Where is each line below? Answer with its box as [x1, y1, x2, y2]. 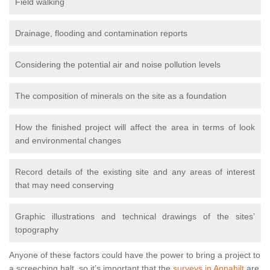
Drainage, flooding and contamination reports [15, 28, 187, 39]
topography [15, 225, 58, 235]
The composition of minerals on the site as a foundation [15, 91, 227, 101]
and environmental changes [15, 136, 121, 146]
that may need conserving [15, 180, 114, 190]
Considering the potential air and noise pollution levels [15, 60, 221, 70]
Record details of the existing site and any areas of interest [15, 167, 255, 177]
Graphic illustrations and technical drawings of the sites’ [15, 212, 255, 222]
